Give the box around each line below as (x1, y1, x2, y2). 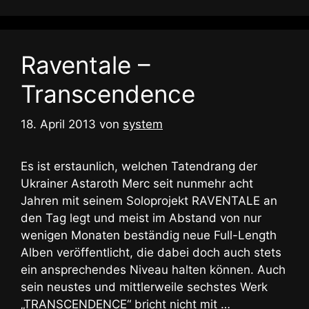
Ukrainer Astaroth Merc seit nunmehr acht (21, 177, 253, 191)
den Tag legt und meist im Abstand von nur (21, 211, 261, 226)
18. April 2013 (21, 117, 96, 132)
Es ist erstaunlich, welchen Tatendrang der (21, 159, 257, 174)
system (123, 117, 163, 132)
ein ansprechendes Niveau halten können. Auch (21, 263, 286, 277)
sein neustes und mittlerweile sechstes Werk (21, 280, 268, 295)
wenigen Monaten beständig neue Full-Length (21, 228, 277, 243)
